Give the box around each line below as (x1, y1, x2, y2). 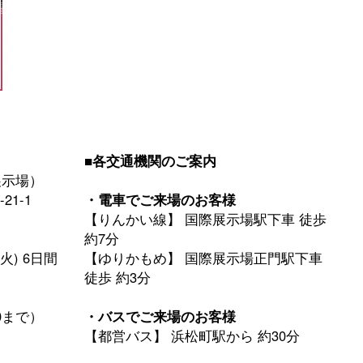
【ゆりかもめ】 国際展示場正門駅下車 (84, 247, 322, 267)
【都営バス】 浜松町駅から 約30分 (84, 325, 300, 345)
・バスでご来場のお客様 (84, 305, 236, 326)
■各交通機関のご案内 (84, 150, 216, 170)
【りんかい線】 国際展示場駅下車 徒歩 (84, 208, 327, 228)
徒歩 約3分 (84, 267, 151, 287)
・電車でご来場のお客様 (84, 189, 236, 209)
